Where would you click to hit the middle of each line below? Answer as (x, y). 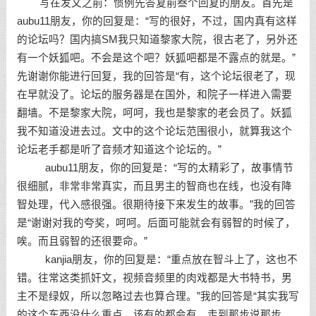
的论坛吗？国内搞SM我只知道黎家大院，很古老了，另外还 (157, 39)
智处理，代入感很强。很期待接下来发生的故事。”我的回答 (156, 205)
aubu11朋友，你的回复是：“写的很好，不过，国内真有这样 (157, 21)
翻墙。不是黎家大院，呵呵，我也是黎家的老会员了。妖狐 (154, 113)
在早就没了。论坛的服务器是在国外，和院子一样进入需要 (154, 95)
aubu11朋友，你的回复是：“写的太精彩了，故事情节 (155, 168)
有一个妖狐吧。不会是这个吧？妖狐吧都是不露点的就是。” (156, 58)
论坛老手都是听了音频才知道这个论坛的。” (119, 150)
